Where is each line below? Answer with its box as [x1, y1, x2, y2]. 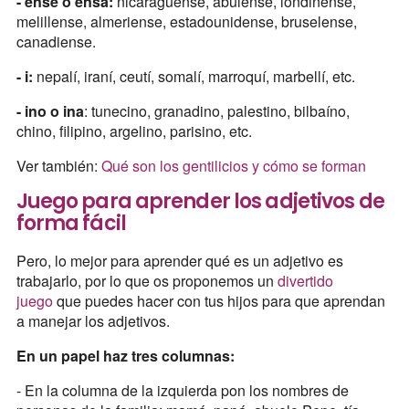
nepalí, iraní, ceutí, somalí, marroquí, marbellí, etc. [32, 66, 355, 88]
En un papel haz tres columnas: [16, 345, 235, 367]
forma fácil [16, 209, 126, 238]
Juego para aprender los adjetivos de [16, 187, 384, 216]
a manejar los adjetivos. [16, 310, 170, 332]
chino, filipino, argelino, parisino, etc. [16, 121, 252, 142]
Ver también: [16, 155, 101, 177]
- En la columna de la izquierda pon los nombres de [16, 380, 349, 402]
